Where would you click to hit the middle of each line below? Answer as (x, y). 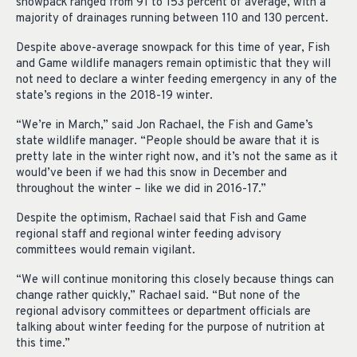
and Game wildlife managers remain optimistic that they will (173, 65)
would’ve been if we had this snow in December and (151, 173)
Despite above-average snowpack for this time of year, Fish (173, 49)
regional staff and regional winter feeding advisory (149, 234)
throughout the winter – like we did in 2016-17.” (141, 189)
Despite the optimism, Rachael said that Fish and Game (161, 218)
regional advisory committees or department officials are (163, 312)
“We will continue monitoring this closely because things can (175, 280)
